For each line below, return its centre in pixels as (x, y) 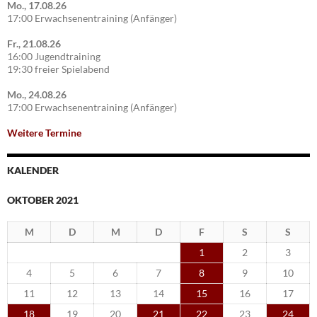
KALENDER (33, 171)
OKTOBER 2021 (43, 200)
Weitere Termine (44, 133)
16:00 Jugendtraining (54, 57)
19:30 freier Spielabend (58, 69)
